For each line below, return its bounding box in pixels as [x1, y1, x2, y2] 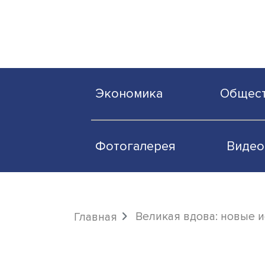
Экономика [109, 98, 188, 117]
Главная [85, 241, 135, 258]
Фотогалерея [109, 159, 202, 177]
